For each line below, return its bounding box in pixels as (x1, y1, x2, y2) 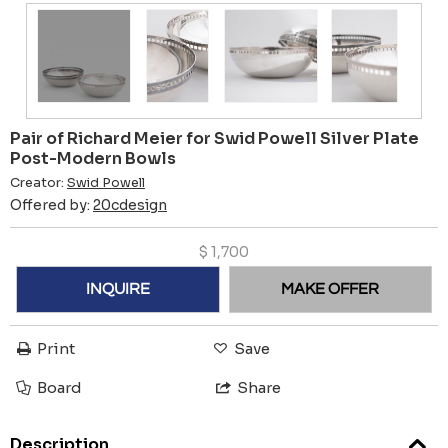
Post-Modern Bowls (10, 147, 176, 169)
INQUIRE (85, 281, 150, 298)
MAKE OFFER (281, 281, 380, 298)
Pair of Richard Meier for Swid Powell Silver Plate (10, 127, 419, 149)
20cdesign (93, 195, 167, 214)
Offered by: (10, 195, 93, 214)
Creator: (10, 174, 67, 191)
